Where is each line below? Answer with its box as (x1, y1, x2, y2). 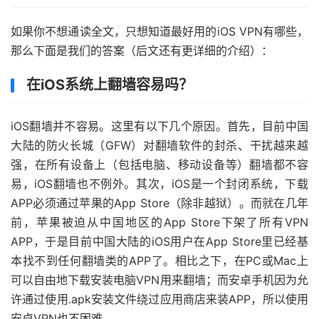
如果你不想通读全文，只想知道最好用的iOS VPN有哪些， (11, 24, 308, 38)
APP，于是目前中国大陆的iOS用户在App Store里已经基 (11, 234, 308, 249)
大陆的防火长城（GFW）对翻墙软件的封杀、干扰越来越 (11, 138, 308, 152)
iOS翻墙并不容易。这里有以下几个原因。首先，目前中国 (11, 119, 308, 133)
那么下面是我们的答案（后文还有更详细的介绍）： (11, 43, 273, 58)
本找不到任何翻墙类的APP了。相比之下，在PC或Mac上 (11, 253, 308, 268)
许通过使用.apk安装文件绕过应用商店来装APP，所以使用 (11, 292, 308, 306)
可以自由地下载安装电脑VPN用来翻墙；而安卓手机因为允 (11, 273, 308, 287)
